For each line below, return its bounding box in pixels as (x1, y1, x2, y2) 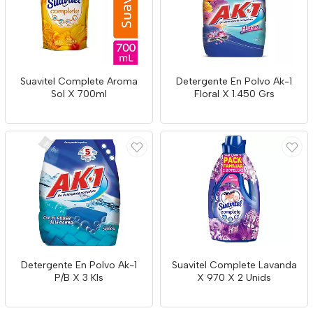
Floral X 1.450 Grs (194, 88, 275, 100)
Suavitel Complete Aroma (20, 75, 138, 87)
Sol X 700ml (51, 88, 107, 100)
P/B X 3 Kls (54, 272, 103, 284)
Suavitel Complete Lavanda (171, 259, 297, 271)
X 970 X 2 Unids (197, 272, 271, 284)
